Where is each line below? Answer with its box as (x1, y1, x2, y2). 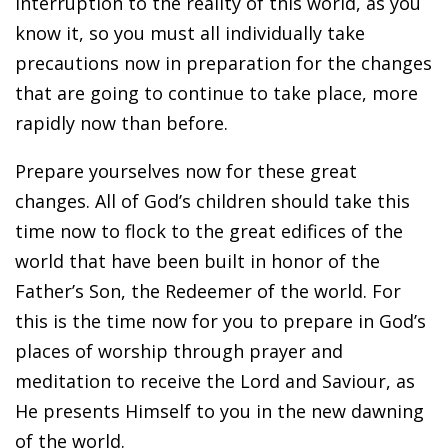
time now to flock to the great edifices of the (15, 218, 403, 243)
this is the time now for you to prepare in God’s (15, 308, 426, 333)
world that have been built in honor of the (15, 248, 380, 273)
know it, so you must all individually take (15, 20, 365, 45)
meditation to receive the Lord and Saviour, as (15, 368, 415, 393)
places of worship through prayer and (15, 338, 343, 363)
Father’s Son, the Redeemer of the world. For (15, 278, 401, 303)
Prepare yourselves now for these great (15, 158, 357, 183)
